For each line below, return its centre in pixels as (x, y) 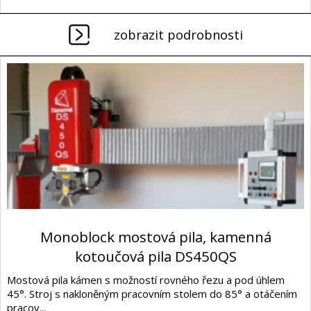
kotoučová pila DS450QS (155, 257)
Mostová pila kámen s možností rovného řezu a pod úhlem (146, 280)
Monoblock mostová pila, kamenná (155, 237)
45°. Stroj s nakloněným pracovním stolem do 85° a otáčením (152, 294)
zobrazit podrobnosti (178, 34)
